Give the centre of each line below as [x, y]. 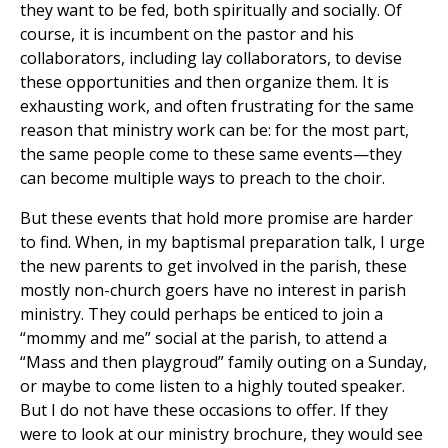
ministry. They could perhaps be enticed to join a [201, 314]
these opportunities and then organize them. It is [204, 82]
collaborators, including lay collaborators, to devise [211, 58]
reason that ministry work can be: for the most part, [214, 130]
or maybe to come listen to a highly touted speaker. [212, 386]
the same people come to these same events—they [211, 154]
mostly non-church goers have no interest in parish [213, 290]
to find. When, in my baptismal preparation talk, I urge [222, 242]
